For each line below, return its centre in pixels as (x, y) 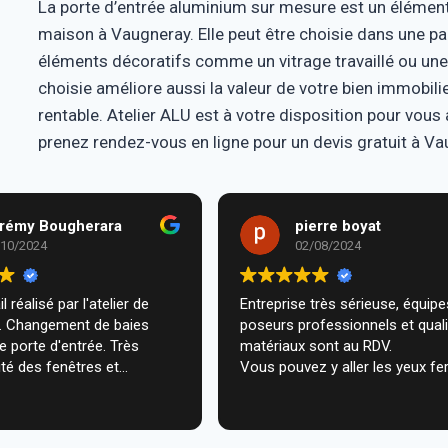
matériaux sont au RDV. (315, 346)
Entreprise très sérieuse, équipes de (321, 304)
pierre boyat (337, 225)
